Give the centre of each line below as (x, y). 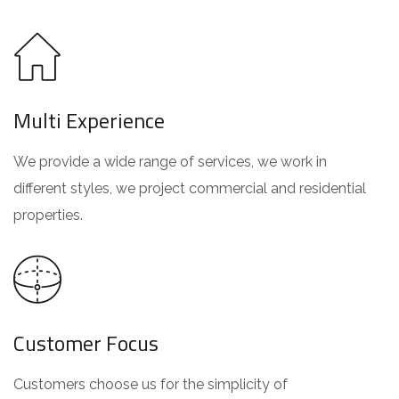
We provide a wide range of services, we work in (170, 162)
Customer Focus (86, 343)
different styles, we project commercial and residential (190, 188)
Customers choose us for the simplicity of (151, 384)
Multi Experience (89, 120)
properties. (48, 215)
